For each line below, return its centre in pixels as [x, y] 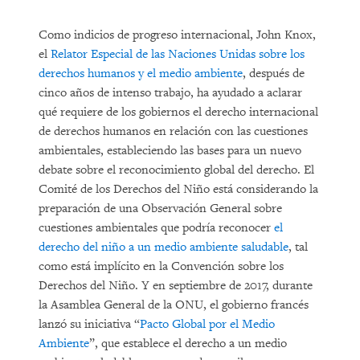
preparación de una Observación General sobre [160, 209]
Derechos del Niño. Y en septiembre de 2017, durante [176, 286]
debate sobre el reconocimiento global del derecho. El [176, 170]
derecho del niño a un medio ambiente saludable [164, 247]
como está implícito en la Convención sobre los [161, 266]
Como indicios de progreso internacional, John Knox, [177, 35]
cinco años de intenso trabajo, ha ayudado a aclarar [170, 93]
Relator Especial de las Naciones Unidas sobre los [178, 54]
